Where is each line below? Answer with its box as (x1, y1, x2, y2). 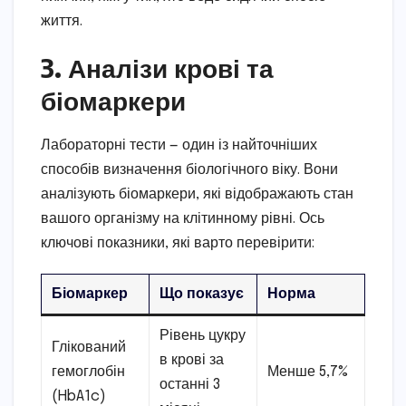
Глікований (52, 340, 127, 356)
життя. (41, 14, 82, 30)
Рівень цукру (159, 328, 246, 344)
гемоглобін (52, 364, 126, 381)
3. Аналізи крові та (41, 52, 274, 84)
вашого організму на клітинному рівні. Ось (41, 211, 324, 227)
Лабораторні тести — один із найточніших (41, 138, 317, 154)
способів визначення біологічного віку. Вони (41, 162, 338, 179)
